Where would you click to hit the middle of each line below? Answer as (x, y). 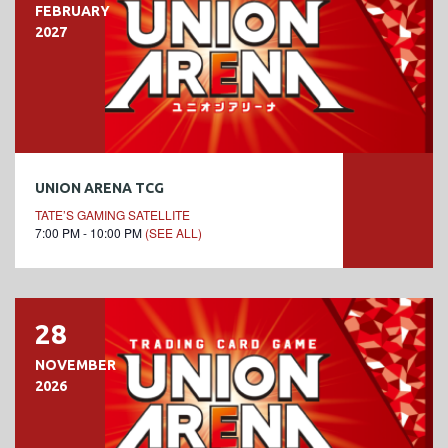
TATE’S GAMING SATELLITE (112, 214)
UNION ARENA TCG (99, 187)
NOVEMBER (75, 364)
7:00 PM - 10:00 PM (90, 232)
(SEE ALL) (173, 232)
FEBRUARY (72, 10)
